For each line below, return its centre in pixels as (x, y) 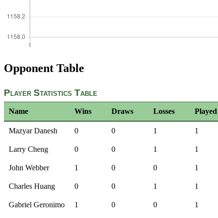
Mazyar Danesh (33, 131)
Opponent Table (44, 68)
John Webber (29, 168)
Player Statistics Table (51, 93)
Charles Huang (32, 186)
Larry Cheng (28, 149)
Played (206, 111)
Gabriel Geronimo (37, 205)
